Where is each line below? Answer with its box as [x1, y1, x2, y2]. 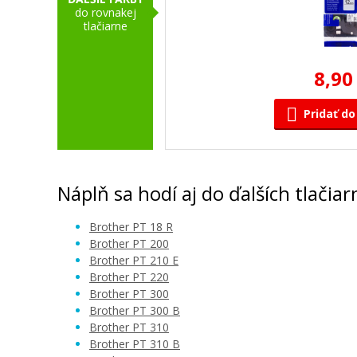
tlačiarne [83, 18, 127, 33]
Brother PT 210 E [89, 253, 178, 268]
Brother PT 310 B [89, 336, 180, 351]
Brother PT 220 [89, 269, 169, 284]
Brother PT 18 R [89, 219, 173, 234]
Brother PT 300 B [89, 303, 180, 318]
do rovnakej [74, 5, 136, 20]
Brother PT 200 [89, 236, 169, 251]
